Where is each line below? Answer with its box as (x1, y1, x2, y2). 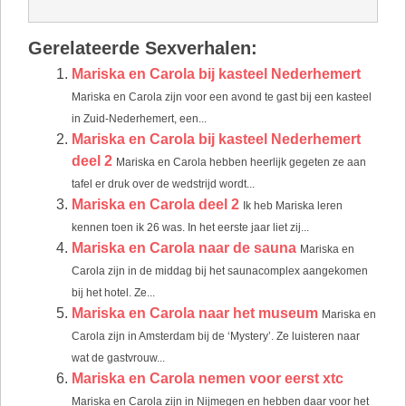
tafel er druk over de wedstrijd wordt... (72, 177, 255, 190)
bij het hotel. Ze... (72, 285, 155, 299)
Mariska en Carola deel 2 (72, 196, 239, 212)
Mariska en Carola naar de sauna (72, 239, 296, 256)
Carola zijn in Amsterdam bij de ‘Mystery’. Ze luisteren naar (72, 329, 360, 343)
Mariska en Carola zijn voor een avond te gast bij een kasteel (72, 90, 372, 103)
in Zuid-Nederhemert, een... (72, 111, 207, 125)
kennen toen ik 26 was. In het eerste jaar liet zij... (72, 220, 309, 234)
